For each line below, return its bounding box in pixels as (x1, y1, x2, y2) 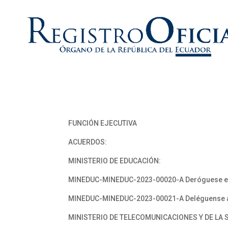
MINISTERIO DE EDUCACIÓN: (68, 157, 161, 165)
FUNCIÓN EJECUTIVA (68, 119, 137, 127)
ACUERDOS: (68, 138, 107, 146)
